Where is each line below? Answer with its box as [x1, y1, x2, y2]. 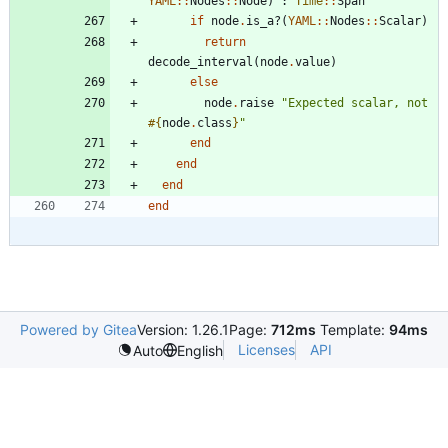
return [204, 35, 246, 50]
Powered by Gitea [20, 321, 137, 339]
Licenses [237, 341, 295, 359]
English [176, 341, 223, 359]
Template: [316, 321, 389, 339]
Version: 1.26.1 [137, 321, 229, 339]
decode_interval [148, 55, 253, 70]
